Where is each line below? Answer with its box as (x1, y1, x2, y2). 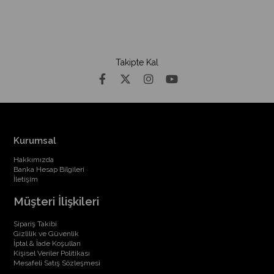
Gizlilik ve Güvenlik (13, 229, 80, 238)
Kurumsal (13, 135, 57, 146)
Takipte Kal (116, 57, 158, 67)
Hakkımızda (13, 155, 54, 164)
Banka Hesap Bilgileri (13, 165, 85, 174)
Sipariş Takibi (13, 220, 57, 228)
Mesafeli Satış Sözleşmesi (13, 259, 101, 267)
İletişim (13, 175, 39, 183)
